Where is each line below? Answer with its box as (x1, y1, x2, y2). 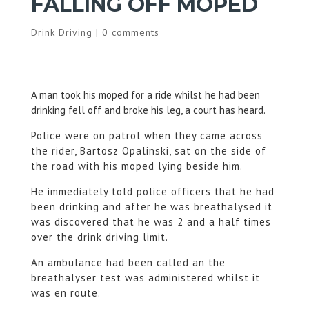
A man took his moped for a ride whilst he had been (30, 88, 260, 101)
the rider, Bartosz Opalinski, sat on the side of (30, 144, 266, 157)
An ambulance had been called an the (30, 256, 226, 269)
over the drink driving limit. (30, 230, 168, 243)
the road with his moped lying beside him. (30, 159, 243, 172)
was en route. (30, 286, 101, 299)
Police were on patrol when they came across (30, 129, 263, 142)
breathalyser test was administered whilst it (30, 271, 260, 284)
